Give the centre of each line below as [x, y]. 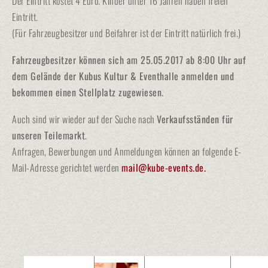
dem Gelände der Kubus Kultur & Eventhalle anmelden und [123, 76]
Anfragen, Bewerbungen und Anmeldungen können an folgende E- [127, 151]
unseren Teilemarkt [48, 135]
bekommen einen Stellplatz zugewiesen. [93, 92]
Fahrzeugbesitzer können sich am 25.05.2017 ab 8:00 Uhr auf [129, 60]
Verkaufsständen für [195, 119]
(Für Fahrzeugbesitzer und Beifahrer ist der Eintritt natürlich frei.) [127, 33]
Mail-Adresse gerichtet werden [67, 167]
